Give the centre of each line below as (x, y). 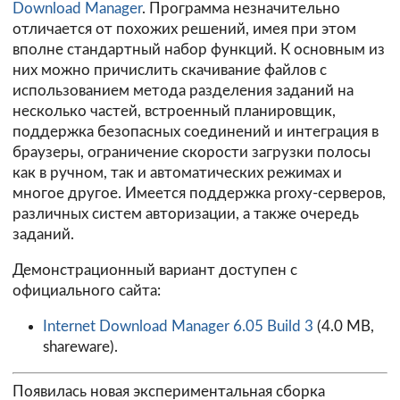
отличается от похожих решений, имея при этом (184, 29)
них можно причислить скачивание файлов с (170, 71)
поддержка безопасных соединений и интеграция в (196, 132)
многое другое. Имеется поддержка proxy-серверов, (199, 194)
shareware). (80, 346)
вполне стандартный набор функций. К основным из (199, 50)
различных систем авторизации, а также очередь (186, 214)
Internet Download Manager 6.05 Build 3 (178, 326)
